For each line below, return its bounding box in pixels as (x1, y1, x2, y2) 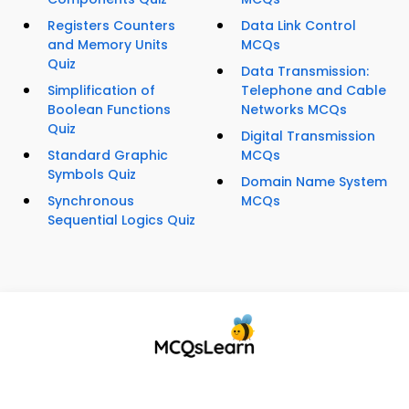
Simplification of (47, 81, 155, 100)
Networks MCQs (241, 100, 347, 120)
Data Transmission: (241, 62, 369, 81)
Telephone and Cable (241, 81, 386, 100)
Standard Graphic (47, 146, 168, 165)
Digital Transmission (241, 127, 375, 146)
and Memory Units (47, 36, 168, 55)
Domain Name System (241, 173, 387, 192)
